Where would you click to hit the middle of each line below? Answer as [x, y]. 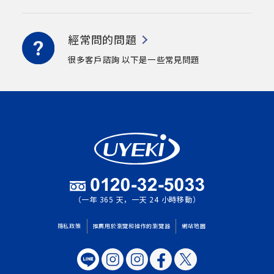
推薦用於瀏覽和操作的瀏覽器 [131, 226]
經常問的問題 [102, 39]
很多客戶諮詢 [94, 59]
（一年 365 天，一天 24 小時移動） [137, 199]
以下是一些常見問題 [160, 59]
